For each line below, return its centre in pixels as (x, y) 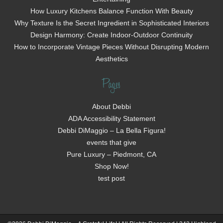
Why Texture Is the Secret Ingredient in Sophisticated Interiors (111, 23)
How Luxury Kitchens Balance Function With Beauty (111, 11)
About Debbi (111, 107)
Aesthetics (111, 59)
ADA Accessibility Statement (111, 119)
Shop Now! (111, 167)
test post (111, 178)
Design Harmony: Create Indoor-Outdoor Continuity (111, 35)
